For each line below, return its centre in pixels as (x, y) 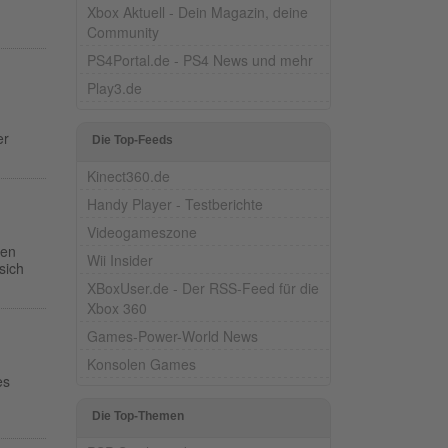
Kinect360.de (128, 175)
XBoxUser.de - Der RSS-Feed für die (203, 287)
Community (123, 31)
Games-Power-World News (172, 335)
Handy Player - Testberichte (175, 203)
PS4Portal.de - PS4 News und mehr (200, 59)
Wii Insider (120, 259)
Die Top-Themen (138, 415)
